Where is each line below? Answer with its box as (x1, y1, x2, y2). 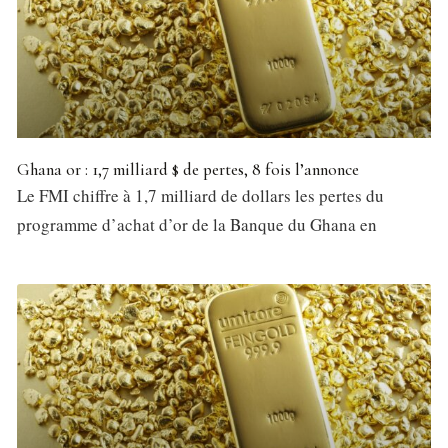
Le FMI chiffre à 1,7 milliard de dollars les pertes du (17, 183, 384, 207)
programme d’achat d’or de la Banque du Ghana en (17, 212, 377, 236)
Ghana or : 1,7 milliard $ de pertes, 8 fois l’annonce (17, 158, 359, 180)
